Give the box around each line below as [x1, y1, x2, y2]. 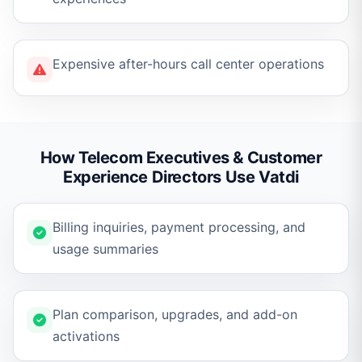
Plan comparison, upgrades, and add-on [53, 306, 297, 322]
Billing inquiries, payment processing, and [53, 219, 305, 235]
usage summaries [53, 241, 158, 257]
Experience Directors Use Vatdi [62, 167, 299, 187]
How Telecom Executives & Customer [40, 148, 322, 167]
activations [53, 328, 120, 344]
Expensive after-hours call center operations [53, 56, 324, 72]
